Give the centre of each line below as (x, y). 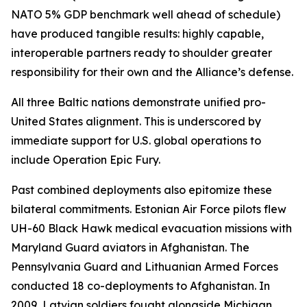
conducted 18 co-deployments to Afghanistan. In (140, 286)
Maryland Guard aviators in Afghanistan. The (130, 247)
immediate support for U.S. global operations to (136, 140)
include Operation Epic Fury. (86, 160)
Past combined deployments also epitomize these (142, 190)
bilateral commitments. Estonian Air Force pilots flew (149, 209)
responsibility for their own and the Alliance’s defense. (152, 72)
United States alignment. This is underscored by (136, 121)
